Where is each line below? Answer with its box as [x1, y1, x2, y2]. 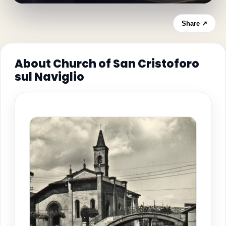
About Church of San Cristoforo [15, 55, 199, 72]
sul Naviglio [15, 69, 84, 85]
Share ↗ [182, 19, 207, 27]
